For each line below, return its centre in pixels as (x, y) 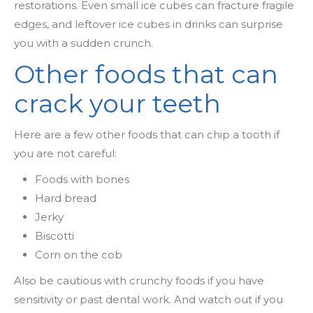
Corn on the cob (79, 255)
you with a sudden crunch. (83, 43)
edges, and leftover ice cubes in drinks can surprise (148, 24)
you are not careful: (65, 153)
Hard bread (66, 198)
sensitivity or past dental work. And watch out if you (148, 299)
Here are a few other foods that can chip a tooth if (147, 134)
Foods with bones (82, 179)
